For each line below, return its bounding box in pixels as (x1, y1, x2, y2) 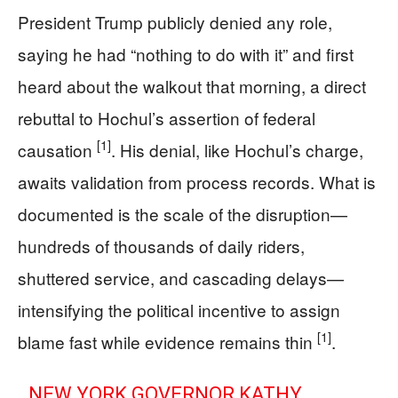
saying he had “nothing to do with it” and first (18, 41, 354, 66)
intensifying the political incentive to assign (18, 297, 340, 322)
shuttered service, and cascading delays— (18, 265, 344, 290)
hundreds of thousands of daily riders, (18, 233, 305, 258)
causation (18, 137, 97, 162)
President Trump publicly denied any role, (18, 9, 332, 34)
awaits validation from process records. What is (18, 169, 376, 194)
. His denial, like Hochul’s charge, (111, 137, 363, 162)
